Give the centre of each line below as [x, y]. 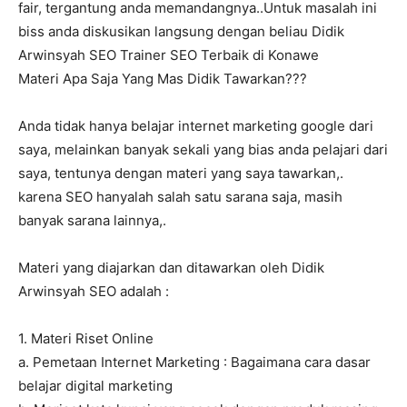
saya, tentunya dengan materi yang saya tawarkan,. [181, 174]
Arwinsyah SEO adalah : [94, 292]
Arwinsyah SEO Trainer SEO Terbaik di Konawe [169, 55]
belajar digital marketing [95, 386]
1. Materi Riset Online [86, 339]
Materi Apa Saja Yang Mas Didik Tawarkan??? [163, 79]
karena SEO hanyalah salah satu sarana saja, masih [180, 197]
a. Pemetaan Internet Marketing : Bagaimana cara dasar [194, 362]
